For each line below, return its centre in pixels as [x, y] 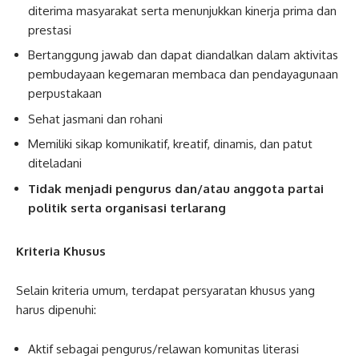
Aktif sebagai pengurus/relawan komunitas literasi [163, 349]
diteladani [55, 163]
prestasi [50, 30]
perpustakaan [65, 93]
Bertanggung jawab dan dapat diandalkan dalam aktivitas [183, 55]
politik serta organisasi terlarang [127, 208]
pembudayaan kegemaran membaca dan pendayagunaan [183, 74]
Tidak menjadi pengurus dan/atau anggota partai [176, 188]
